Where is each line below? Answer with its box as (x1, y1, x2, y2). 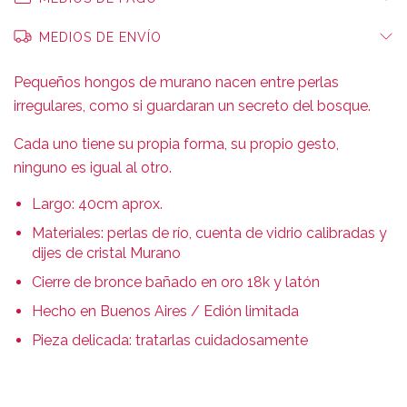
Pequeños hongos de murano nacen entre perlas (14, 74, 339, 91)
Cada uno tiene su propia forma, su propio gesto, (14, 135, 339, 153)
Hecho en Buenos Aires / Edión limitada (32, 303, 299, 320)
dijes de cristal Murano (32, 244, 181, 262)
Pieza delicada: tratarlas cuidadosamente (32, 332, 312, 349)
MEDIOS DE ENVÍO (39, 30, 162, 45)
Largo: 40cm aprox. (32, 195, 163, 213)
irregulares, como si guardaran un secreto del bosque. (14, 97, 374, 114)
